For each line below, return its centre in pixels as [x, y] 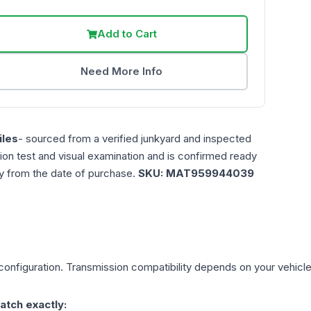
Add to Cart [127, 34]
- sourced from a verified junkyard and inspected [135, 139]
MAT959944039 [210, 174]
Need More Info [122, 72]
